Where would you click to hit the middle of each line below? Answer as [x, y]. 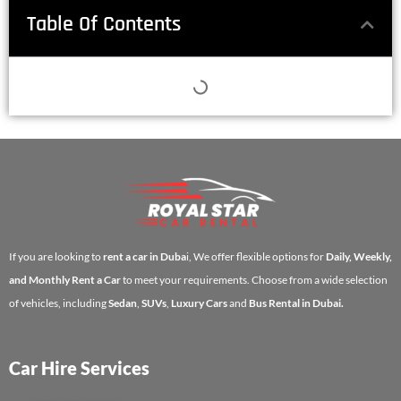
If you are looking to [56, 256]
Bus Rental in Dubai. [295, 303]
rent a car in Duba [145, 256]
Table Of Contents [104, 25]
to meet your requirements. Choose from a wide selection [254, 279]
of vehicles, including [59, 303]
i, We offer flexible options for [256, 256]
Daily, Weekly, [359, 256]
